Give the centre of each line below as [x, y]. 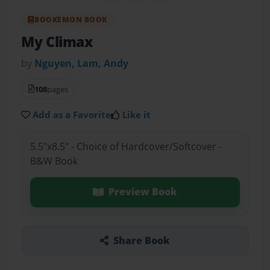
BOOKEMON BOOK [71, 19]
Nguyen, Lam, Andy [82, 63]
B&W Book [54, 161]
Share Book [141, 240]
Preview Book [143, 192]
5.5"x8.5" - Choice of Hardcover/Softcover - [126, 147]
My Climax [57, 42]
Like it [137, 114]
